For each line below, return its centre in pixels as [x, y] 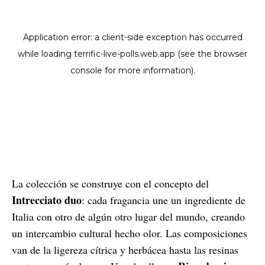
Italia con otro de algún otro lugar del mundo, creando [128, 216]
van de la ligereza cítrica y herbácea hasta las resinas [125, 249]
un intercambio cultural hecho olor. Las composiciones [130, 233]
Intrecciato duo [47, 200]
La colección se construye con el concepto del [110, 183]
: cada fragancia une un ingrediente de [164, 200]
